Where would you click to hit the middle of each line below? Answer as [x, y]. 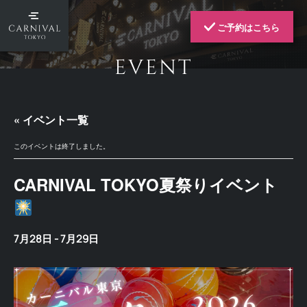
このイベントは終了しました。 [62, 146]
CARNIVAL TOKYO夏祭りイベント [146, 184]
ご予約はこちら [247, 27]
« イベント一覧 [51, 120]
